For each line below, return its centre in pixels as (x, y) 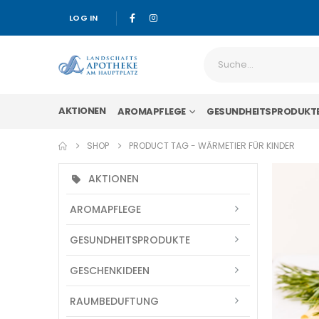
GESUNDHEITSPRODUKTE (130, 240)
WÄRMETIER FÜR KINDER (246, 146)
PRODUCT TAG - (163, 146)
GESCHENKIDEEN (110, 270)
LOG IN (84, 18)
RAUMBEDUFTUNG (114, 301)
